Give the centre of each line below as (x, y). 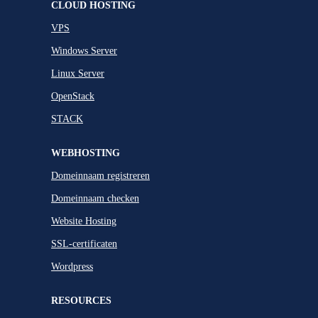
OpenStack (73, 96)
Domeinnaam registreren (100, 175)
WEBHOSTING (86, 153)
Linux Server (78, 73)
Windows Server (84, 50)
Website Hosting (84, 221)
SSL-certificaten (84, 243)
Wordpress (72, 266)
